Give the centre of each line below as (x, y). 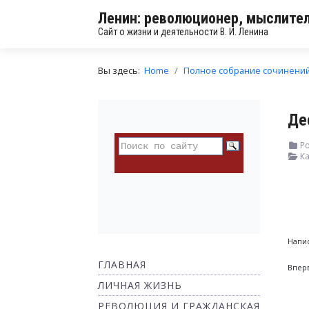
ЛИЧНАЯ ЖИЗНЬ (140, 285)
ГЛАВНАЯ (122, 265)
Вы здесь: (121, 70)
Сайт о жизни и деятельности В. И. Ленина (183, 32)
